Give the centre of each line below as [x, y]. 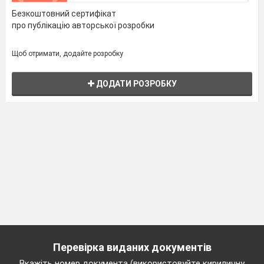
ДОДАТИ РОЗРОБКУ [135, 84]
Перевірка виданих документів [132, 247]
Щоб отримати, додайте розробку [67, 54]
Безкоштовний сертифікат [64, 14]
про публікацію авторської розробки [83, 26]
